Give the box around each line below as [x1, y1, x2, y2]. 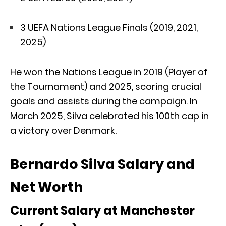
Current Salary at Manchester [10, 202, 195, 219]
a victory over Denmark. [10, 124, 117, 137]
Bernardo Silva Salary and [10, 154, 195, 174]
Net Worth [10, 177, 83, 196]
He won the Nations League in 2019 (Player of [10, 65, 207, 78]
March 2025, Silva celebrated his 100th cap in [10, 109, 209, 122]
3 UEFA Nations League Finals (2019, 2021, [20, 21, 198, 34]
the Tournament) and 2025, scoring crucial [10, 80, 201, 93]
